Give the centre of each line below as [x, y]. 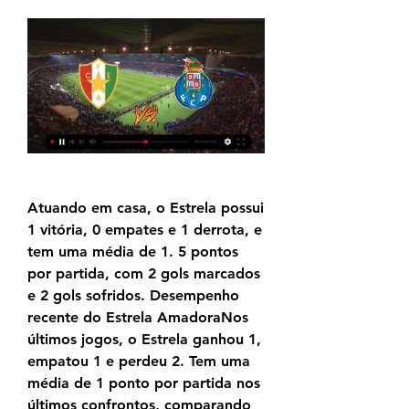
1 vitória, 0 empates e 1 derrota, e [145, 230]
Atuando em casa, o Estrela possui [146, 208]
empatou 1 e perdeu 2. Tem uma [139, 362]
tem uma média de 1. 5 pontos [133, 252]
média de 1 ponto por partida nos [144, 383]
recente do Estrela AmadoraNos [138, 318]
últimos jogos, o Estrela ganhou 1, [144, 340]
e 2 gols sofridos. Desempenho [133, 296]
